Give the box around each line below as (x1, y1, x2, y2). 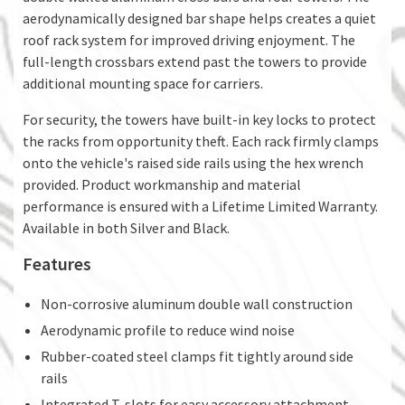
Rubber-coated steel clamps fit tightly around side (41, 346, 353, 365)
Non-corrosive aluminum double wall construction (41, 294, 353, 313)
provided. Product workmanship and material (23, 174, 301, 193)
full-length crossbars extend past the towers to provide (23, 52, 367, 71)
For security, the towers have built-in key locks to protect (23, 109, 376, 128)
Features (23, 251, 91, 275)
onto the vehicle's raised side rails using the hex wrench (23, 153, 363, 172)
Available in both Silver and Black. (23, 218, 230, 237)
